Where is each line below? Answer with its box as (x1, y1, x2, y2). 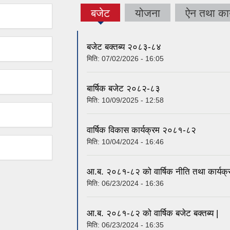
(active (85, 12, 119, 25)
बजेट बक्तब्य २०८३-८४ (87, 42, 161, 52)
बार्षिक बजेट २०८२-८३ (87, 84, 160, 94)
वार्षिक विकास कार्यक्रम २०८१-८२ (87, 125, 196, 136)
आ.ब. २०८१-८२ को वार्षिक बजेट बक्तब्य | (87, 208, 218, 219)
